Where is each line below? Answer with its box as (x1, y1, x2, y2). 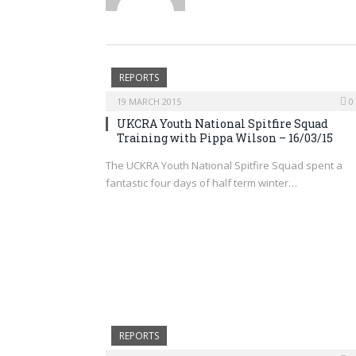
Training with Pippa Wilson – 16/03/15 (117, 130, 333, 145)
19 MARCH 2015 (117, 95, 181, 107)
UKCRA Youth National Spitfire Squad (117, 116, 328, 131)
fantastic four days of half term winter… (106, 176, 297, 190)
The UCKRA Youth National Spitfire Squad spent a (106, 158, 342, 172)
